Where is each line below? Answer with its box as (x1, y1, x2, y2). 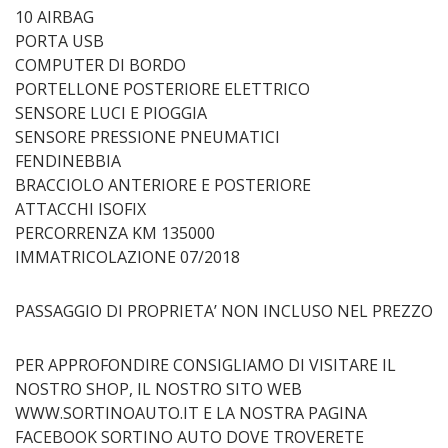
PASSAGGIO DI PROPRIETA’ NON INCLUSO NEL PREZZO (15, 300, 433, 322)
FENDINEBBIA (15, 150, 121, 172)
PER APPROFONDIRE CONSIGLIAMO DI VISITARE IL (15, 354, 396, 376)
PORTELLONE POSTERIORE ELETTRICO (15, 78, 310, 100)
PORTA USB (15, 30, 104, 52)
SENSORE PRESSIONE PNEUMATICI (15, 126, 280, 148)
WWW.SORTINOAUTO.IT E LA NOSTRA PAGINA (15, 402, 367, 424)
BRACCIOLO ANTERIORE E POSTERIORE (15, 174, 311, 196)
